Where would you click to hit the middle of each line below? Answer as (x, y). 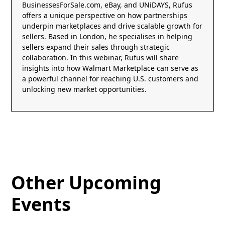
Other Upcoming (86, 183)
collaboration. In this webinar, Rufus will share (101, 58)
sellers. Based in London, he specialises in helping (107, 37)
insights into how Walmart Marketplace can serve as (110, 68)
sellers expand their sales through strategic (96, 47)
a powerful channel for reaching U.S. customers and (110, 79)
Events (41, 204)
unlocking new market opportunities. (85, 89)
